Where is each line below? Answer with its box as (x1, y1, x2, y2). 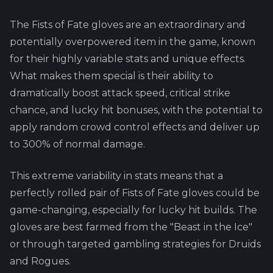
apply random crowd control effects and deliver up (10, 121, 260, 133)
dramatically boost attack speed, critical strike (10, 87, 230, 99)
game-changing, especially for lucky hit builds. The (10, 204, 257, 216)
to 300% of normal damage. (10, 138, 145, 150)
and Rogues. (10, 255, 71, 267)
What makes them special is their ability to (10, 70, 213, 82)
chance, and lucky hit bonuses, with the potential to (10, 104, 263, 116)
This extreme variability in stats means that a (10, 170, 223, 182)
